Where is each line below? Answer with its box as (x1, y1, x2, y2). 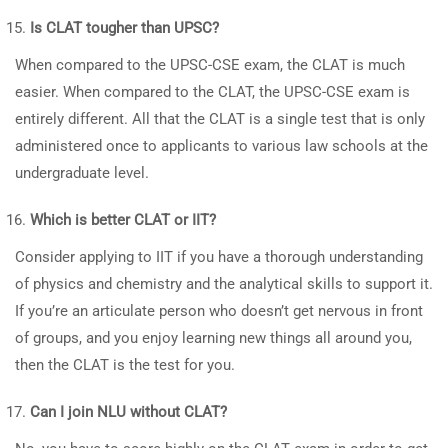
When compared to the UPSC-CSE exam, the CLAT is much (15, 56, 405, 74)
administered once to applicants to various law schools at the (15, 137, 428, 155)
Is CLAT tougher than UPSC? (30, 19, 219, 37)
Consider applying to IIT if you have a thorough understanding (15, 248, 423, 266)
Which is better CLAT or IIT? (30, 211, 216, 229)
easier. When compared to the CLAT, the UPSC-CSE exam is (15, 83, 410, 101)
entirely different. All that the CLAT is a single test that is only (15, 110, 425, 128)
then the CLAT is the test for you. (15, 356, 235, 374)
